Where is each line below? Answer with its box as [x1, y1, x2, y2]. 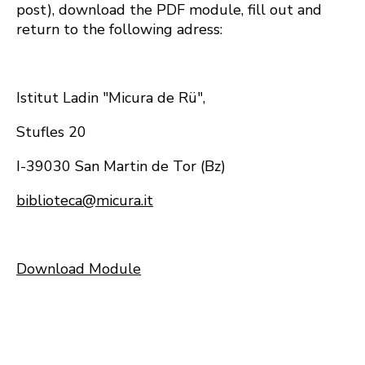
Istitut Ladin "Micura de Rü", [16, 88, 205, 108]
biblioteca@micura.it [16, 191, 153, 211]
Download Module [16, 259, 141, 279]
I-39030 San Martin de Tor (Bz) [16, 156, 226, 177]
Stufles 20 [16, 122, 86, 143]
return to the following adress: [16, 20, 222, 40]
